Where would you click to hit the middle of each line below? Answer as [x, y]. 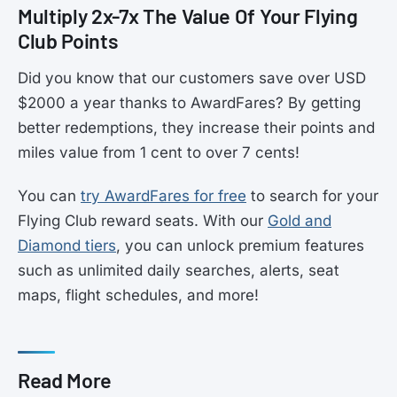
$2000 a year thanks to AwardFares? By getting [189, 102]
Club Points [68, 40]
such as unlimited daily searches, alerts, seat [179, 271]
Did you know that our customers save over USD [192, 78]
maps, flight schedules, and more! [138, 296]
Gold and [300, 221]
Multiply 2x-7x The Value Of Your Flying [188, 16]
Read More [65, 381]
